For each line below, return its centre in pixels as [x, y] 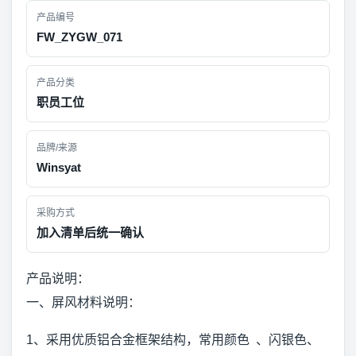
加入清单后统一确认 [90, 232]
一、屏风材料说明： [83, 302]
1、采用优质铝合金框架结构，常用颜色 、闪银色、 [173, 339]
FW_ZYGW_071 [79, 37]
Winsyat [59, 167]
